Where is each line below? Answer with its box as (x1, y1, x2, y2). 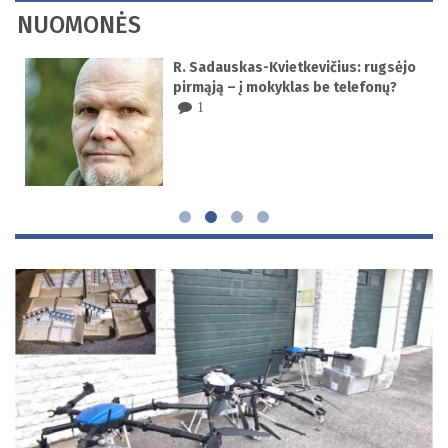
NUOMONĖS (17, 11, 141, 40)
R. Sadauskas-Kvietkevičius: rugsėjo (173, 59, 416, 77)
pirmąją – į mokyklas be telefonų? (173, 79, 397, 97)
